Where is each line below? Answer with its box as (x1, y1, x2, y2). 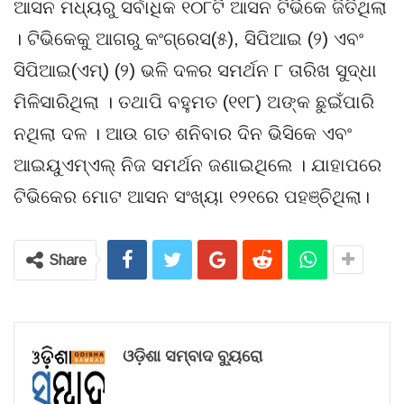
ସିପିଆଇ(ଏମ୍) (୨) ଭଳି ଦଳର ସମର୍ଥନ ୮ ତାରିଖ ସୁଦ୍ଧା (14, 60, 377, 80)
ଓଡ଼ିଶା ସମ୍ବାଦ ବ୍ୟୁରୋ (123, 342, 262, 366)
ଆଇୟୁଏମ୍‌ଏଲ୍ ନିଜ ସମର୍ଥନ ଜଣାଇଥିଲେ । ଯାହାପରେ (14, 154, 381, 175)
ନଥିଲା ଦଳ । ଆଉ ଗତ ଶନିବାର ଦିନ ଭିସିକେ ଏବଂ (14, 123, 352, 143)
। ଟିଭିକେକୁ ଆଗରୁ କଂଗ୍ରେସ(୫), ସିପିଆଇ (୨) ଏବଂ (14, 28, 363, 49)
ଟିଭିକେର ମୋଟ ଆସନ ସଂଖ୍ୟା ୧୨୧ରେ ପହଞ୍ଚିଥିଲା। (14, 186, 370, 207)
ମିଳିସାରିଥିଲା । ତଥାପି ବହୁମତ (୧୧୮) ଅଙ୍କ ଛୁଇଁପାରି (14, 91, 374, 112)
